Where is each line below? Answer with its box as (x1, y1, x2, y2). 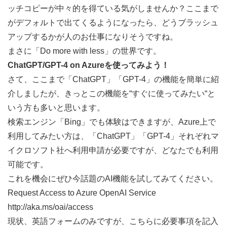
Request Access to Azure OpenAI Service (8, 188, 156, 197)
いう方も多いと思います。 (8, 103, 105, 112)
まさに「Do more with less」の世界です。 (8, 46, 161, 55)
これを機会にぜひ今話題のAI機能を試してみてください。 (8, 174, 218, 183)
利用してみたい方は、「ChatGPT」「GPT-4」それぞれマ (8, 131, 219, 140)
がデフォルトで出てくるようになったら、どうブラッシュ (8, 18, 218, 27)
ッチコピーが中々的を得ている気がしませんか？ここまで (8, 4, 218, 13)
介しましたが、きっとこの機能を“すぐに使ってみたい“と (8, 89, 215, 98)
